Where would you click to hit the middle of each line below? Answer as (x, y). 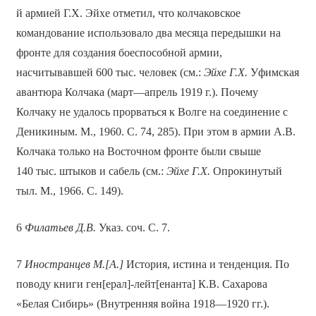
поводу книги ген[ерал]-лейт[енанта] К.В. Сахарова (141, 284)
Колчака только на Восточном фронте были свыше (138, 152)
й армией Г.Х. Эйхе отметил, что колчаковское (128, 13)
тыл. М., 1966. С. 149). (69, 191)
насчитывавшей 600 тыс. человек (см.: (110, 73)
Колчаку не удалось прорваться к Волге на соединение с (152, 112)
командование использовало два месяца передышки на (148, 33)
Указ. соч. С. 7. (133, 228)
